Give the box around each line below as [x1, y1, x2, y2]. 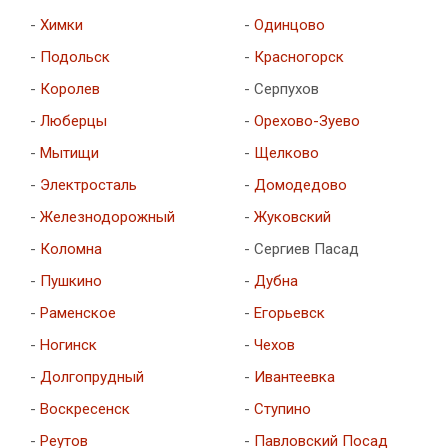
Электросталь [40, 175, 137, 194]
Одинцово [253, 15, 325, 34]
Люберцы [40, 111, 107, 130]
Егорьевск [253, 303, 325, 322]
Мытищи [40, 143, 99, 162]
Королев [40, 79, 100, 98]
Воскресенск [40, 399, 130, 418]
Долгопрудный [40, 367, 144, 386]
